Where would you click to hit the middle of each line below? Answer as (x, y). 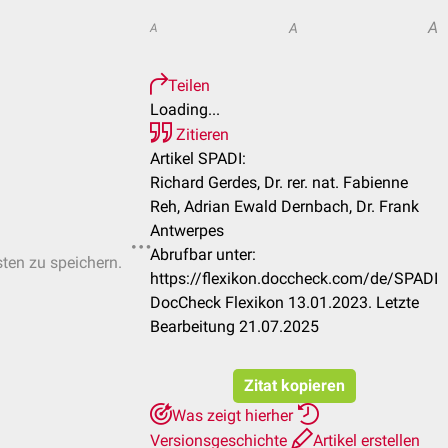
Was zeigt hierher (234, 415)
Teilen (189, 85)
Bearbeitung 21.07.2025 (234, 326)
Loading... (185, 109)
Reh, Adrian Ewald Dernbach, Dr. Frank (284, 206)
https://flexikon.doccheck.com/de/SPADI (294, 278)
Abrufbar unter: (203, 254)
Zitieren (200, 134)
